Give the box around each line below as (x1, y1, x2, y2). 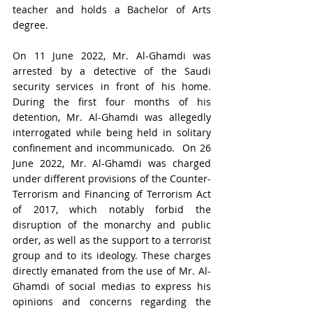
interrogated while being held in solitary (13, 126, 211, 139)
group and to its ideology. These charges (13, 249, 211, 262)
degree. (13, 18, 51, 31)
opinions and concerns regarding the (13, 295, 211, 308)
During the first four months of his (13, 95, 211, 108)
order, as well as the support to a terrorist (13, 233, 211, 247)
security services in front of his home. (13, 80, 211, 93)
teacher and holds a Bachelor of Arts (13, 3, 211, 16)
